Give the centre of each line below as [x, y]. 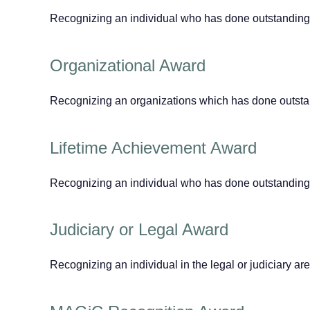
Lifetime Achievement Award [153, 147]
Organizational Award [128, 65]
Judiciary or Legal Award [139, 230]
